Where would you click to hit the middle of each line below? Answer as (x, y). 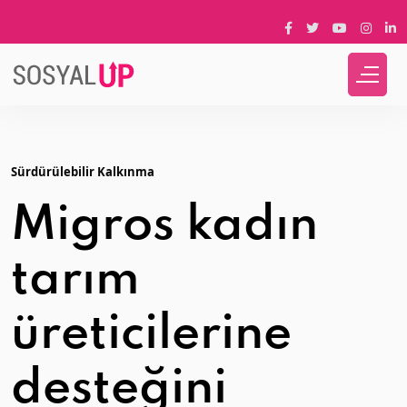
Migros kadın (164, 226)
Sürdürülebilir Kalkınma (83, 172)
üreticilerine (151, 335)
